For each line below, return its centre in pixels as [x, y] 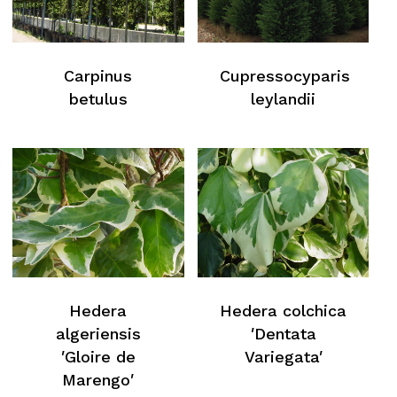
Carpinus [98, 76]
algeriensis [98, 333]
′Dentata [283, 333]
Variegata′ [283, 356]
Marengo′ [98, 379]
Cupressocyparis [284, 76]
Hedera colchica [284, 310]
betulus [98, 99]
